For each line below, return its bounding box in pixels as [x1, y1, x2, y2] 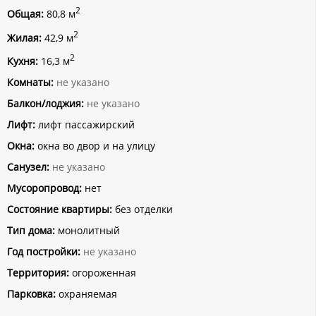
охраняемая [56, 286, 117, 300]
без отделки [112, 202, 173, 216]
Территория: [7, 265, 69, 279]
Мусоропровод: [7, 181, 82, 195]
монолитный [55, 223, 120, 237]
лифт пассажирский [35, 117, 135, 131]
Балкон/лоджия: [7, 96, 84, 110]
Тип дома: [7, 223, 55, 237]
